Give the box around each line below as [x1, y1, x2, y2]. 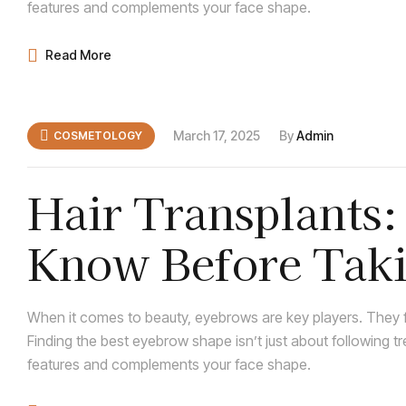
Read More [45, 47, 111, 63]
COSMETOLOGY [53, 128, 142, 142]
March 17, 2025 [173, 127, 260, 143]
